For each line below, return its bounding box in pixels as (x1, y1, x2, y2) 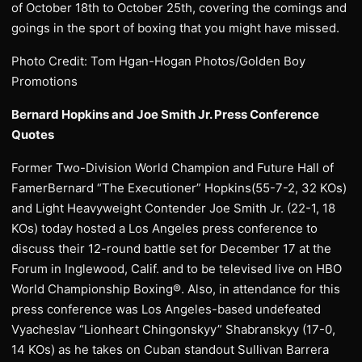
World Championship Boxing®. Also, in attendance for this (11, 281, 340, 297)
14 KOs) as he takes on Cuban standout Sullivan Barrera (11, 342, 329, 357)
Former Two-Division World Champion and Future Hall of (11, 160, 334, 175)
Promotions (11, 74, 78, 89)
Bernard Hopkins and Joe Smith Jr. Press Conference (11, 107, 319, 122)
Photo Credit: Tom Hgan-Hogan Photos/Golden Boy (11, 53, 305, 69)
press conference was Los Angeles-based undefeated (11, 301, 321, 317)
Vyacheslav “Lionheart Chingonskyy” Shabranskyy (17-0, (11, 322, 335, 337)
